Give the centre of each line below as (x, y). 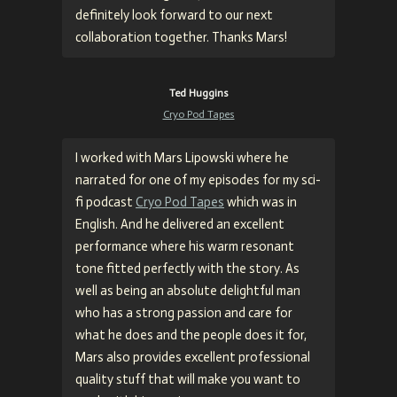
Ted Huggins (198, 93)
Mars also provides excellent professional (193, 357)
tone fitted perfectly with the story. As (187, 268)
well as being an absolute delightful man (188, 290)
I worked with (115, 157)
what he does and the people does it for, (191, 335)
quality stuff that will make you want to (188, 379)
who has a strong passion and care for (184, 312)
